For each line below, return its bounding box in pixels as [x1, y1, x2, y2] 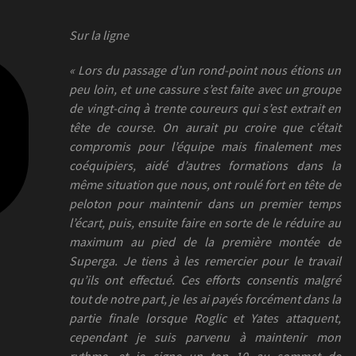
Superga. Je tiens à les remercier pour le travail [69, 252, 341, 269]
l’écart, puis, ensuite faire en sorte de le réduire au [69, 214, 341, 230]
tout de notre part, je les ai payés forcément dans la [69, 290, 341, 307]
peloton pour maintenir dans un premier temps [69, 195, 341, 211]
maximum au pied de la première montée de [69, 233, 341, 250]
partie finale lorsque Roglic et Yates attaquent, [69, 309, 341, 326]
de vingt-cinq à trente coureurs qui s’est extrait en [69, 99, 341, 116]
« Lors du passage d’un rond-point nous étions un [69, 61, 341, 78]
